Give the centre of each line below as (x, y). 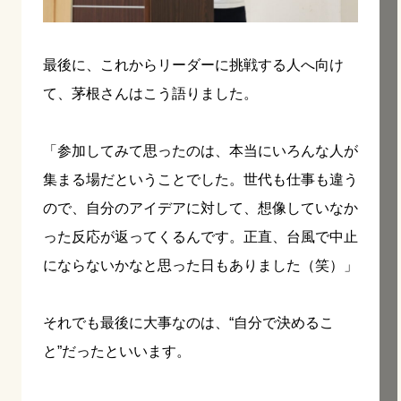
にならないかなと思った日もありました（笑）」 (200, 265)
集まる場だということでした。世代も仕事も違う (200, 179)
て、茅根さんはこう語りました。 (150, 93)
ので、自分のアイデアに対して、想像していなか (200, 208)
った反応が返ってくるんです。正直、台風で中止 (200, 236)
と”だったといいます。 (117, 351)
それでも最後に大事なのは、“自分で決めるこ (188, 322)
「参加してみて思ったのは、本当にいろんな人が (200, 150)
